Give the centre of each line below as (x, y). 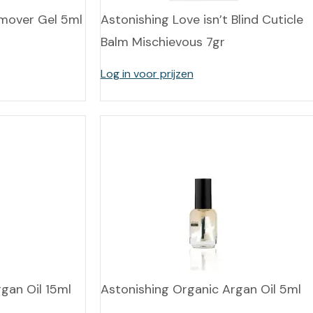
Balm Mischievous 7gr (162, 42)
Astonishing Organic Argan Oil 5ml (201, 289)
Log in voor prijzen (147, 74)
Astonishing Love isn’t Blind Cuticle (202, 20)
